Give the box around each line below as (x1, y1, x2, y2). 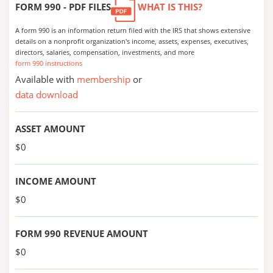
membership (77, 73, 130, 85)
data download (15, 88, 78, 101)
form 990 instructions (15, 58, 82, 68)
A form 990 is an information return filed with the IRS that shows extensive (15, 26, 250, 35)
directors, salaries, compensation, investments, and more (15, 48, 194, 57)
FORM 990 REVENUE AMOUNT (15, 227, 148, 239)
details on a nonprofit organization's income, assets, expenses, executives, (15, 37, 249, 46)
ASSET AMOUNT (15, 122, 85, 135)
